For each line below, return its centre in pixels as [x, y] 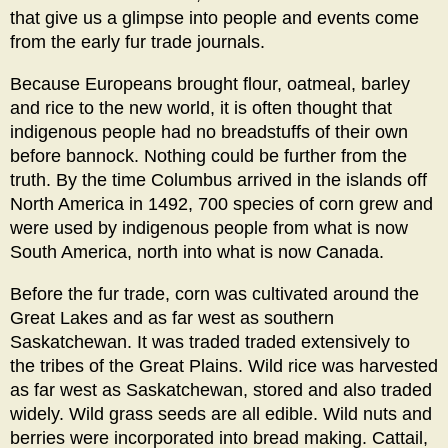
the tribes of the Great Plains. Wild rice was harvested [224, 365]
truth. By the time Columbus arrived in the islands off [218, 179]
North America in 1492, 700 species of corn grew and [221, 203]
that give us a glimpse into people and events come [214, 17]
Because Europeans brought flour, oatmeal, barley [210, 83]
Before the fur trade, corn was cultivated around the [214, 293]
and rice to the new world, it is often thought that [201, 107]
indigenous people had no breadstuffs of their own [209, 131]
